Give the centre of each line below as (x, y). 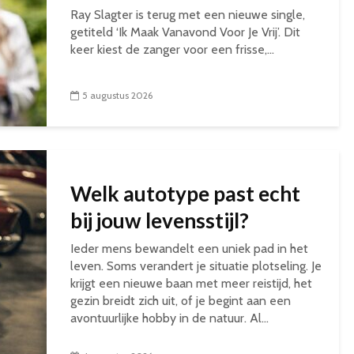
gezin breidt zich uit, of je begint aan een (181, 301)
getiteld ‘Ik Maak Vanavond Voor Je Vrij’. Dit (185, 32)
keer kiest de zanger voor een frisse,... (172, 49)
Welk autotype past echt (185, 194)
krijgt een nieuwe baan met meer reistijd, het (191, 283)
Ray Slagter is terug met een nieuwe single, (188, 15)
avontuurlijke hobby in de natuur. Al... (169, 318)
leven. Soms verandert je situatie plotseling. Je (196, 266)
